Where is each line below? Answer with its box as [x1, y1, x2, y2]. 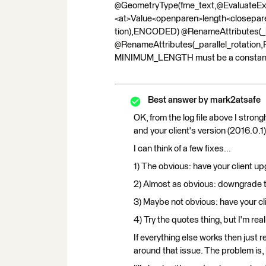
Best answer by [148, 96, 208, 104]
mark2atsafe [208, 96, 261, 104]
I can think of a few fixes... [134, 144, 231, 153]
